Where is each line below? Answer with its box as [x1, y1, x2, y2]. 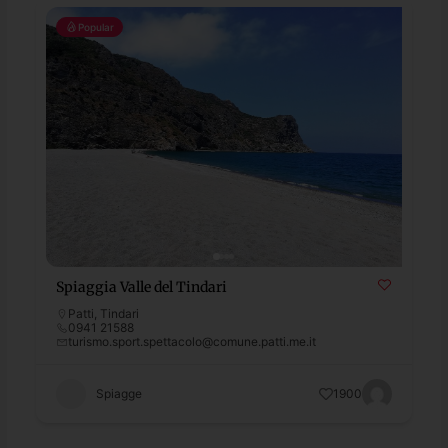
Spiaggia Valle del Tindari [56, 277, 228, 296]
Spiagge [96, 385, 143, 401]
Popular [78, 20, 115, 33]
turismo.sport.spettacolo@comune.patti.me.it [68, 333, 317, 349]
